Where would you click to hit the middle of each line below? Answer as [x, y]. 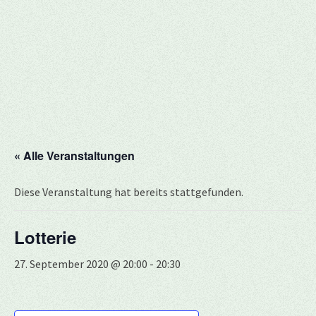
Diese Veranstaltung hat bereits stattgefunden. [129, 192]
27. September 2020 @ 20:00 [81, 264]
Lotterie [45, 237]
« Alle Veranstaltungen [74, 156]
